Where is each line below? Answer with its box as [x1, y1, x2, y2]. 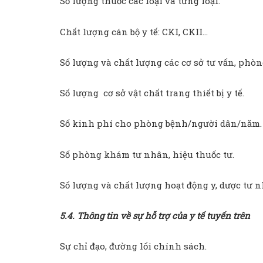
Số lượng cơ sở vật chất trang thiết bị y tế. [60, 87, 244, 99]
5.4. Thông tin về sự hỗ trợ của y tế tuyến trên [60, 210, 250, 222]
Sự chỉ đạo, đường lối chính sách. [60, 240, 207, 252]
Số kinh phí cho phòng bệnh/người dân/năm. [60, 117, 262, 130]
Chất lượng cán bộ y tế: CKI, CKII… [60, 25, 208, 38]
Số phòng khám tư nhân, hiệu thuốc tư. [60, 148, 234, 160]
